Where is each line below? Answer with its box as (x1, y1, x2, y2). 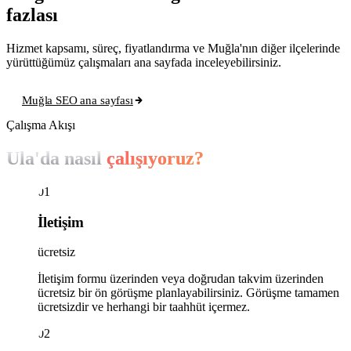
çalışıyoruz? (107, 147, 204, 168)
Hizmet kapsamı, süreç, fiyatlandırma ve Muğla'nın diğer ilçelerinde (6, 42, 340, 56)
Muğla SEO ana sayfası (22, 93, 133, 107)
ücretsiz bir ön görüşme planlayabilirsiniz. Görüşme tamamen (38, 286, 339, 300)
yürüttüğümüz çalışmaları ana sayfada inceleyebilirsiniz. (6, 56, 281, 70)
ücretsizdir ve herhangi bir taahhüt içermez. (38, 300, 250, 314)
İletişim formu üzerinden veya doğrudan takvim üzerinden (38, 272, 324, 286)
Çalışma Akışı (6, 118, 75, 132)
